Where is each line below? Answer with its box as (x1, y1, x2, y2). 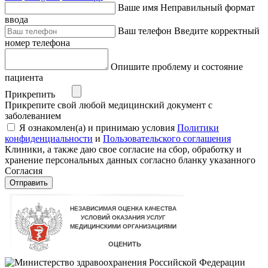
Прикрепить (5, 89, 55, 100)
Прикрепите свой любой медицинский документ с (5, 100, 212, 111)
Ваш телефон (118, 26, 172, 36)
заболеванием (5, 111, 61, 121)
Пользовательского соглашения (103, 133, 231, 144)
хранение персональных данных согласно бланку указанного (5, 155, 255, 166)
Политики (177, 123, 219, 133)
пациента (5, 72, 43, 83)
